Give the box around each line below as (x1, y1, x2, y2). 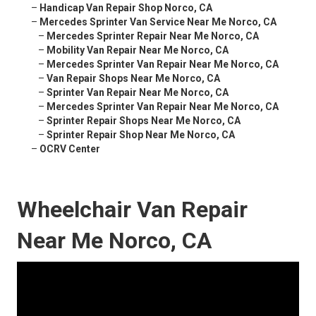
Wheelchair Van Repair (17, 196, 248, 224)
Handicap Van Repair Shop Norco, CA (39, 2, 212, 14)
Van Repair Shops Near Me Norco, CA (47, 73, 220, 85)
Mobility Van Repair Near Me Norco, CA (47, 44, 229, 56)
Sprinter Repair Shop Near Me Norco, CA (47, 129, 235, 141)
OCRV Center (39, 143, 100, 155)
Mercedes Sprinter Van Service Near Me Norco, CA (39, 16, 276, 28)
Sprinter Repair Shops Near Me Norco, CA (47, 115, 241, 127)
